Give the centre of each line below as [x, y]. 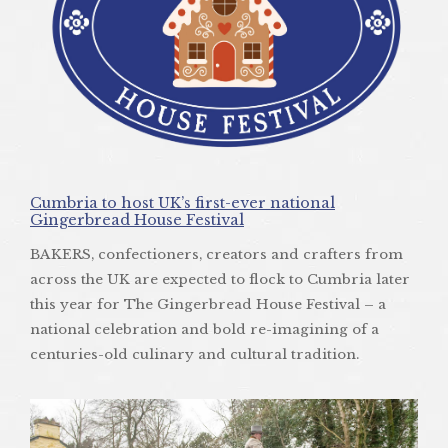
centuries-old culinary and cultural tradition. [194, 355]
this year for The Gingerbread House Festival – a [208, 305]
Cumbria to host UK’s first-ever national [182, 203]
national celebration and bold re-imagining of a [204, 330]
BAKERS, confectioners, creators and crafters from [216, 255]
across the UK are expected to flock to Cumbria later [220, 280]
